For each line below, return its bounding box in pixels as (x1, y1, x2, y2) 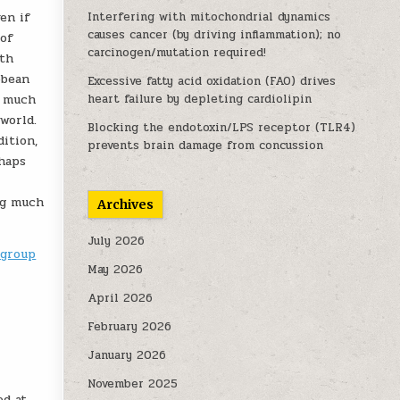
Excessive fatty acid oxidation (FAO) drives (87, 72, 337, 90)
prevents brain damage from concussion (87, 137, 324, 154)
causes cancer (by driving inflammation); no (87, 26, 342, 44)
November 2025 (87, 375, 179, 393)
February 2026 (87, 318, 172, 336)
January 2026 (87, 346, 167, 364)
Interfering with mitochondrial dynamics (87, 8, 331, 26)
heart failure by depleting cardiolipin (87, 90, 312, 108)
